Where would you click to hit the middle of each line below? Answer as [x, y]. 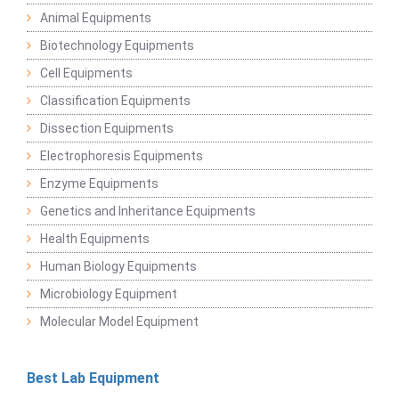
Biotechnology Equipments [117, 46]
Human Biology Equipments [118, 267]
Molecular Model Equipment [119, 322]
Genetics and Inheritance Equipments [148, 212]
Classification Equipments [115, 101]
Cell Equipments [86, 73]
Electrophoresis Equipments [122, 156]
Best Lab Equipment [93, 379]
